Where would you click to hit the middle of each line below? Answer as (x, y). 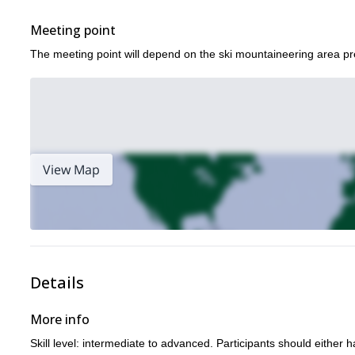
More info (60, 319)
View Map (71, 170)
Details (57, 282)
